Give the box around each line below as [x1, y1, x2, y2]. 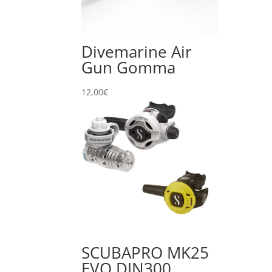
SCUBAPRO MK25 [81, 241, 209, 263]
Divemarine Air [81, 41, 192, 63]
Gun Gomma [81, 56, 176, 79]
